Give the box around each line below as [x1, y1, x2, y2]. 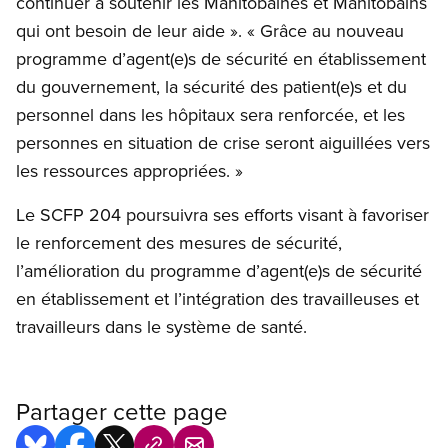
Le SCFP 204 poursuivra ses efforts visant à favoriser [16, 202, 429, 228]
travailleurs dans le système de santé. [16, 314, 307, 340]
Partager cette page [16, 394, 228, 429]
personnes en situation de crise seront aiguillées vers [16, 130, 430, 156]
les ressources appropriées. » [16, 158, 243, 184]
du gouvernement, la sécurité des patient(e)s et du [16, 74, 407, 100]
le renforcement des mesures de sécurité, [16, 230, 342, 256]
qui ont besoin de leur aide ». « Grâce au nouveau [16, 18, 404, 44]
